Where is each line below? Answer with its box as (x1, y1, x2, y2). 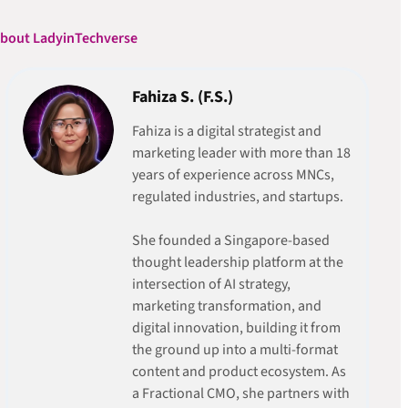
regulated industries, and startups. (131, 186, 343, 207)
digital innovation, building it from (131, 317, 341, 338)
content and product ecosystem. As (131, 361, 346, 382)
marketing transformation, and (131, 295, 321, 316)
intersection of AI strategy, (131, 273, 291, 294)
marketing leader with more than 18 (131, 142, 351, 163)
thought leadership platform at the (131, 251, 343, 272)
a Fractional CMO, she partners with (131, 382, 350, 403)
